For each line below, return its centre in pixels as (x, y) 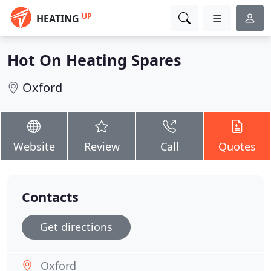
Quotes (237, 146)
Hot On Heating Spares (94, 60)
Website (34, 146)
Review (102, 146)
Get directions (76, 227)
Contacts (50, 197)
